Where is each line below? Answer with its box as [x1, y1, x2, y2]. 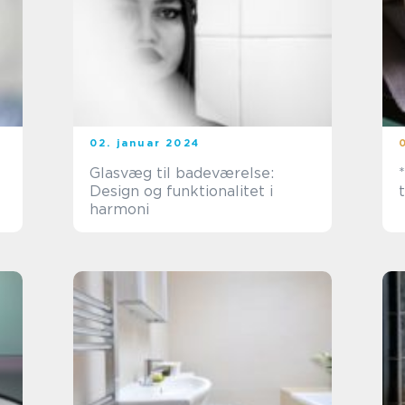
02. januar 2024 [89, 137, 200, 149]
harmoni [89, 201, 149, 218]
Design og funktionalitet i [89, 183, 273, 200]
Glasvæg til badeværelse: [89, 165, 274, 182]
